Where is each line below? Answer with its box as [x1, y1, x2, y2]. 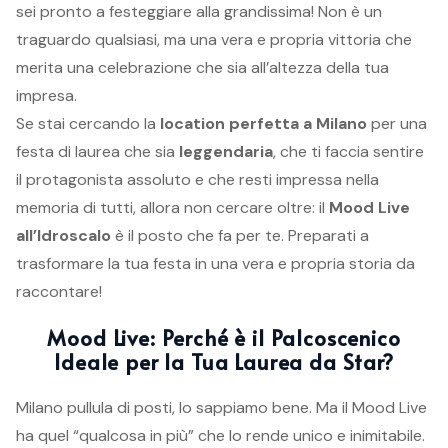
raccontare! [16, 281, 102, 302]
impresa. [16, 85, 77, 106]
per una [367, 113, 427, 134]
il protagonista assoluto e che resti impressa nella [16, 169, 379, 190]
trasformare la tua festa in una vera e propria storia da [16, 253, 415, 274]
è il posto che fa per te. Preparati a [111, 225, 369, 246]
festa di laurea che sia [16, 141, 179, 162]
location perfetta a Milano [160, 113, 367, 134]
